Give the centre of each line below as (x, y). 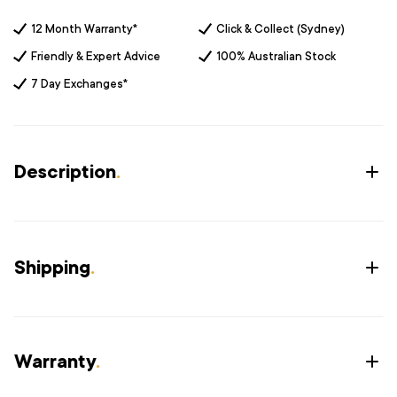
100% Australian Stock (276, 56)
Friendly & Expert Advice (96, 56)
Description (65, 172)
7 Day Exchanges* (79, 84)
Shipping (52, 268)
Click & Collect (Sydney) (280, 29)
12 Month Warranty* (84, 29)
